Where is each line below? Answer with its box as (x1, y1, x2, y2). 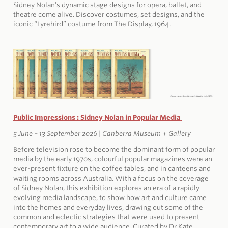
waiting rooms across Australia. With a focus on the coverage (13, 175, 209, 183)
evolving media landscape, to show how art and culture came (13, 194, 207, 202)
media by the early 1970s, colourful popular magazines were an (13, 155, 212, 163)
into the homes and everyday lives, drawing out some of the (13, 204, 203, 212)
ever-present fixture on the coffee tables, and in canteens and (13, 165, 211, 173)
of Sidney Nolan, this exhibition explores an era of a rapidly (13, 184, 199, 192)
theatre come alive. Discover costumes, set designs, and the (13, 10, 205, 18)
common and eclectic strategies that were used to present (13, 213, 199, 221)
